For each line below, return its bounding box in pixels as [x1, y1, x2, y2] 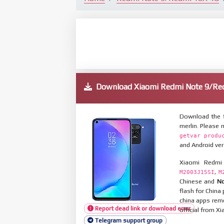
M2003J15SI [179, 168, 214, 175]
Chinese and [179, 177, 217, 185]
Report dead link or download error [93, 205, 191, 212]
